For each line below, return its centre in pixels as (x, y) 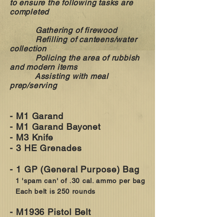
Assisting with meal (59, 76)
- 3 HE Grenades (46, 148)
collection (28, 48)
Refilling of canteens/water (73, 39)
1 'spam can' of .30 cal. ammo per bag (80, 180)
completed (30, 12)
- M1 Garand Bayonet (55, 126)
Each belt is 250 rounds (55, 191)
